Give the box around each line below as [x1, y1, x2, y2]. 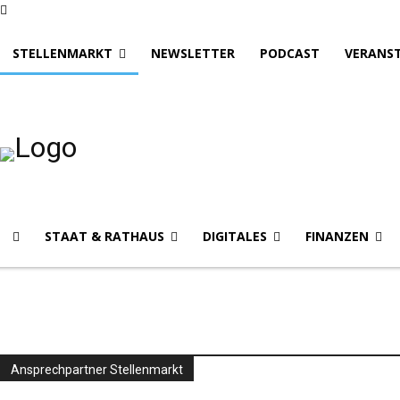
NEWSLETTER [151, 45, 235, 62]
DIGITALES [203, 228, 267, 245]
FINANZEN [305, 228, 369, 245]
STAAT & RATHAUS [45, 228, 164, 245]
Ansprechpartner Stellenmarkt [11, 362, 183, 377]
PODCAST [260, 45, 320, 62]
